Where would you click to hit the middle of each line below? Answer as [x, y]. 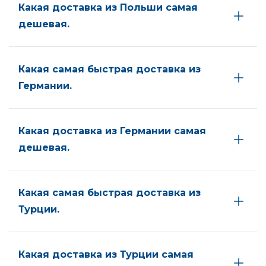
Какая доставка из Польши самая [108, 7]
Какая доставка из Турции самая [106, 254]
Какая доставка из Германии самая [112, 131]
